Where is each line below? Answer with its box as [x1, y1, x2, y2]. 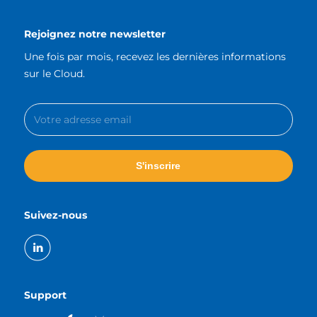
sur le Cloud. [23, 67, 85, 81]
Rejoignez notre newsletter [23, 28, 166, 41]
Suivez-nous [23, 209, 87, 222]
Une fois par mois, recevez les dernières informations [23, 50, 286, 64]
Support [23, 289, 67, 302]
